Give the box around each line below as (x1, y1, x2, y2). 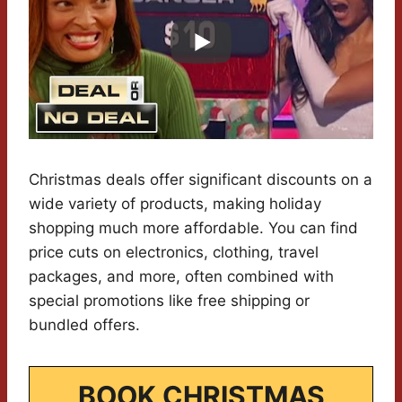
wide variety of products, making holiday (29, 195, 321, 214)
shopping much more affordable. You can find (29, 219, 358, 238)
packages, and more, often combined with (29, 267, 334, 286)
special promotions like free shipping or (29, 292, 310, 310)
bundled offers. (29, 316, 140, 335)
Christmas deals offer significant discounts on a (29, 170, 372, 189)
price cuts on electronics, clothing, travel (29, 243, 319, 262)
